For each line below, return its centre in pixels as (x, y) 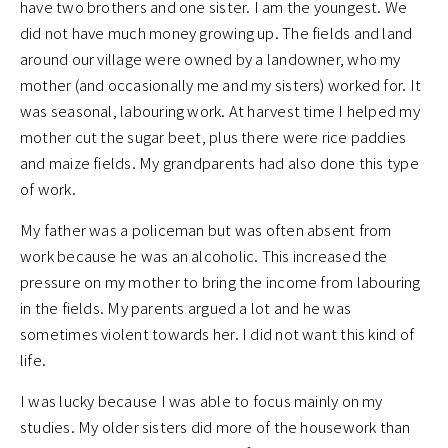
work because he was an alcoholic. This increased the (204, 256)
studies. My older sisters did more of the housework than (215, 427)
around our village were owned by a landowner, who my (210, 59)
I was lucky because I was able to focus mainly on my (201, 401)
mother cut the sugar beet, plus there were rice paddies (213, 137)
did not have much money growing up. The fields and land (216, 33)
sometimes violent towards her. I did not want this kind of (217, 334)
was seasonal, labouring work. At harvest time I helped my (220, 111)
